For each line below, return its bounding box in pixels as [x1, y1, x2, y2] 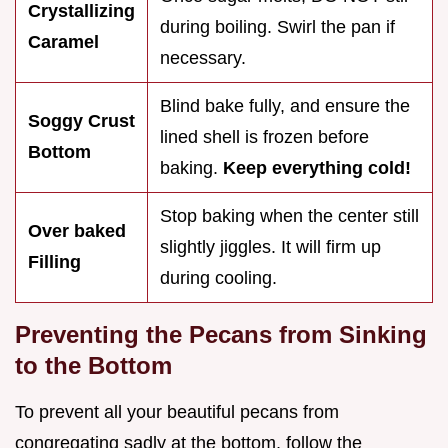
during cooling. [160, 268, 277, 289]
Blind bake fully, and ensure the [160, 96, 410, 117]
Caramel [28, 32, 99, 53]
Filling [28, 252, 81, 273]
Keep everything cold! [223, 158, 411, 179]
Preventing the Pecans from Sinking [15, 321, 427, 349]
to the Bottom [15, 352, 172, 380]
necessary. [160, 48, 246, 69]
